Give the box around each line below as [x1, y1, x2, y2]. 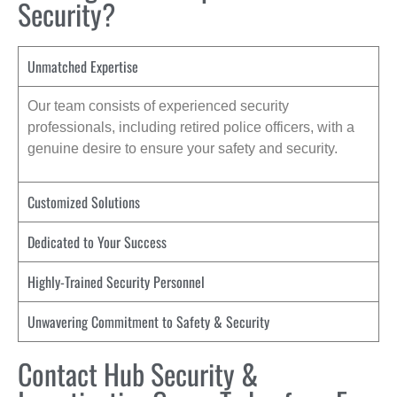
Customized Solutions [27, 191, 140, 213]
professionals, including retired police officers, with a [27, 120, 354, 136]
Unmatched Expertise [27, 56, 138, 78]
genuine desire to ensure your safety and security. [27, 141, 338, 157]
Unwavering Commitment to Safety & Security [27, 310, 269, 332]
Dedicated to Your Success [27, 230, 167, 253]
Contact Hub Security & [18, 352, 258, 394]
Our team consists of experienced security [27, 98, 289, 114]
